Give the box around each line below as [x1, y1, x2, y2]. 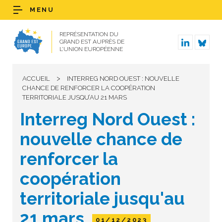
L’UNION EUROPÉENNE [59, 46, 123, 53]
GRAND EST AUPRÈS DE [59, 38, 124, 45]
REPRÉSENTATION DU [59, 31, 118, 38]
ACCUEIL [22, 75, 50, 82]
